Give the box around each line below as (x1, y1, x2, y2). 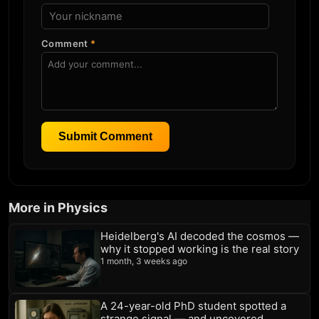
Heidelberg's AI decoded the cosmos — (100, 229, 299, 243)
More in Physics (9, 199, 108, 215)
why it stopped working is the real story (100, 241, 299, 256)
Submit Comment (58, 130, 152, 142)
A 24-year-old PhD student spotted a (100, 298, 286, 313)
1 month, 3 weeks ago (100, 255, 187, 266)
